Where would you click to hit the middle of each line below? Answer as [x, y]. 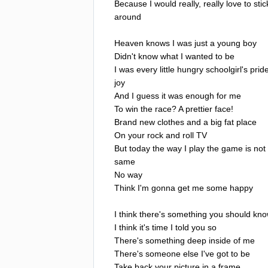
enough [200, 95]
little [167, 69]
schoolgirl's [227, 69]
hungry [190, 69]
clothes [171, 122]
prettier [199, 109]
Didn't [125, 56]
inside [220, 240]
